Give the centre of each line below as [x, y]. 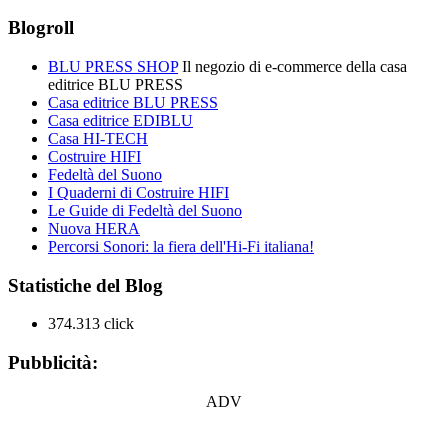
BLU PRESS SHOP [113, 67]
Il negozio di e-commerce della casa [292, 67]
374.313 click [91, 324]
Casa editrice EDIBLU [120, 121]
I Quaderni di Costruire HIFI [138, 193]
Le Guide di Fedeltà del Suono [145, 211]
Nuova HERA [94, 229]
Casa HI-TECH [98, 139]
